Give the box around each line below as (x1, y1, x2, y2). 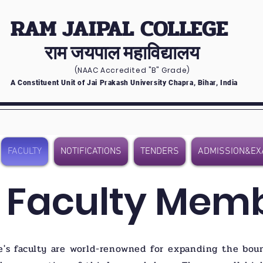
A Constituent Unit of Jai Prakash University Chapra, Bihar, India (11, 79, 238, 87)
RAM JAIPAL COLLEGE (11, 11, 228, 46)
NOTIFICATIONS (60, 146, 122, 157)
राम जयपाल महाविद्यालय (45, 39, 200, 66)
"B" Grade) (146, 65, 190, 75)
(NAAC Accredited (72, 65, 147, 75)
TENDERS (140, 146, 179, 157)
